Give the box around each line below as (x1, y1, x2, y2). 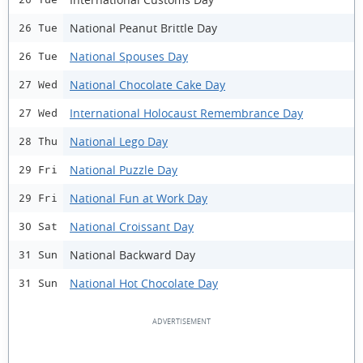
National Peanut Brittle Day (70, 19, 217, 36)
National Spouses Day (70, 48, 188, 64)
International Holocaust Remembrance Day (70, 105, 303, 121)
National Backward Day (70, 246, 195, 263)
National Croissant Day (70, 218, 194, 234)
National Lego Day (70, 133, 168, 149)
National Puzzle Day (70, 161, 177, 177)
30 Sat (19, 220, 58, 233)
